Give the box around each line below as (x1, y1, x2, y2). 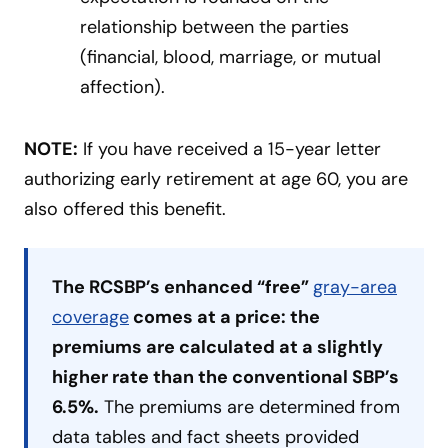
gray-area (313, 275, 397, 300)
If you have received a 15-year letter (78, 137, 381, 162)
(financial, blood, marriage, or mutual (80, 45, 381, 70)
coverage (52, 305, 129, 330)
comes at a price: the (129, 305, 320, 330)
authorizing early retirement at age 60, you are (24, 167, 408, 192)
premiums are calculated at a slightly (52, 335, 383, 360)
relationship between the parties (80, 15, 349, 40)
